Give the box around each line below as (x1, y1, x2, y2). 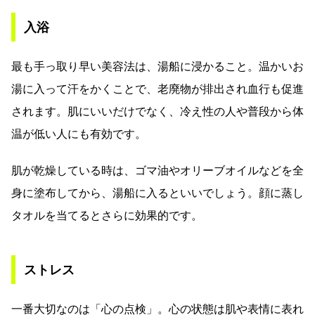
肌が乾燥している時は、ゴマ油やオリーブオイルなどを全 (11, 164, 304, 178)
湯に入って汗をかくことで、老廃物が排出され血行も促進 (11, 82, 304, 96)
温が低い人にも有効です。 (11, 127, 146, 141)
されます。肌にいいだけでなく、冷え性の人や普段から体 (11, 105, 304, 119)
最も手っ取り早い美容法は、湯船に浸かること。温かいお (11, 60, 304, 74)
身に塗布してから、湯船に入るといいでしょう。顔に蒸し (11, 186, 304, 200)
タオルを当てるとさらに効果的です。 (11, 209, 202, 223)
